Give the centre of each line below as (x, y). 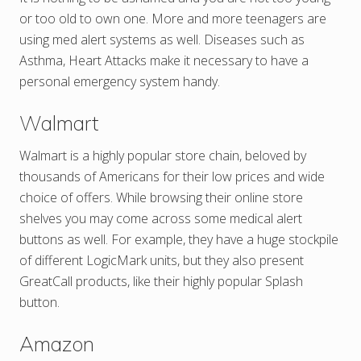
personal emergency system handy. (120, 81)
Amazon (57, 343)
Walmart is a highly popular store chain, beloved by (163, 155)
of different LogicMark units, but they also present (162, 260)
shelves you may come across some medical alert (161, 218)
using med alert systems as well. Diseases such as (162, 39)
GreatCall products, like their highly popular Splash (161, 281)
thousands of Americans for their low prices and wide (172, 176)
